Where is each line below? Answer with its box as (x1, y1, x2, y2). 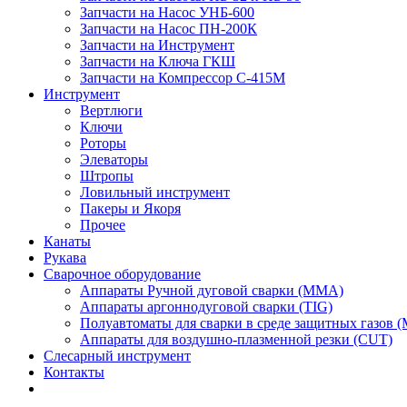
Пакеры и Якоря (80, 201, 181, 216)
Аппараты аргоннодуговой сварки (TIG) (80, 299, 333, 314)
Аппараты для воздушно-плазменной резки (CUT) (80, 332, 392, 347)
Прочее (80, 217, 125, 233)
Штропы (80, 168, 134, 184)
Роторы (80, 135, 126, 151)
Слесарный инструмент (44, 348, 191, 363)
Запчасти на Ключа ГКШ (80, 54, 235, 69)
